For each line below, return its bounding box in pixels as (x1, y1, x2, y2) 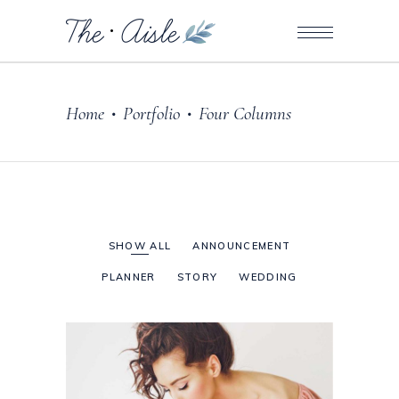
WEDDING (239, 271, 297, 284)
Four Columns (199, 102, 291, 125)
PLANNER (102, 271, 156, 284)
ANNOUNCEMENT (192, 240, 291, 253)
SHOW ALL (108, 240, 172, 253)
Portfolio (123, 102, 180, 125)
